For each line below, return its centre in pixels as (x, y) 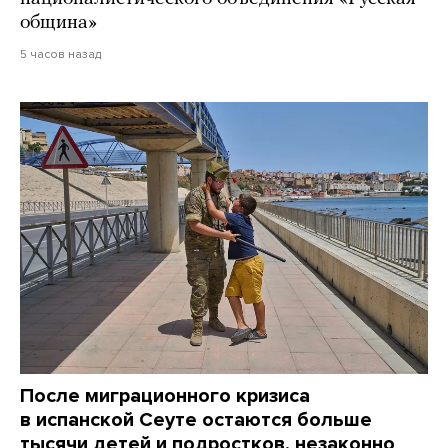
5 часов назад (60, 54)
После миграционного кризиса (165, 396)
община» (61, 23)
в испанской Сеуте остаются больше (196, 420)
